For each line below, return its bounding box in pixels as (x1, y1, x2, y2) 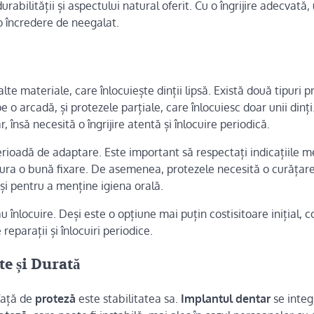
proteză (35, 291, 76, 306)
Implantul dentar (181, 291, 271, 306)
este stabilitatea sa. (76, 291, 181, 306)
